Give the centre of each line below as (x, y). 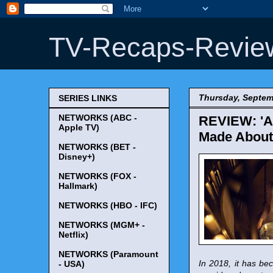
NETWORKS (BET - (97, 147)
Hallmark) (78, 186)
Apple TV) (79, 128)
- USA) (72, 264)
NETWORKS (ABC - (98, 118)
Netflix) (73, 235)
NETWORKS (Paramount (108, 254)
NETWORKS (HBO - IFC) (108, 206)
